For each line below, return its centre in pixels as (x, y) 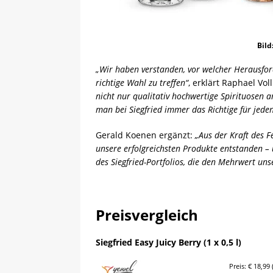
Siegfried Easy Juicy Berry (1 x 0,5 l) (168, 242)
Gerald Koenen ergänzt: (145, 135)
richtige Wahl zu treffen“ (142, 82)
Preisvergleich (147, 214)
